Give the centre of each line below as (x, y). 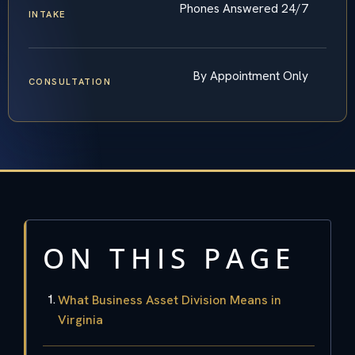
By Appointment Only (251, 75)
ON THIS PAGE (169, 258)
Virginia (80, 319)
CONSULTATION (70, 81)
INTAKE (47, 15)
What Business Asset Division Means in (170, 300)
